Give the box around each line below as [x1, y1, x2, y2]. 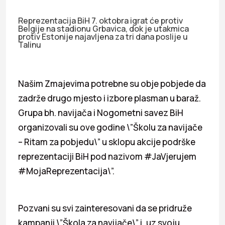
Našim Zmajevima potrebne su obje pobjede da [18, 77, 206, 89]
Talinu [18, 39, 41, 50]
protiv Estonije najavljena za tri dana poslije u [18, 31, 188, 42]
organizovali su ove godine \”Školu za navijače [18, 121, 202, 133]
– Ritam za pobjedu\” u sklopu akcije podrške [18, 136, 195, 148]
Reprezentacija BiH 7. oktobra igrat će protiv [18, 15, 184, 26]
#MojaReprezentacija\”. [18, 165, 115, 177]
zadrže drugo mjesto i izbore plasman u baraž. [18, 92, 201, 104]
